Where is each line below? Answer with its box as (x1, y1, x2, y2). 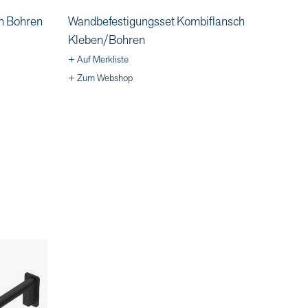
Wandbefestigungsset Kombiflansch (67, 13, 245, 30)
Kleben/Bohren (67, 32, 145, 48)
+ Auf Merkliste (67, 52, 129, 66)
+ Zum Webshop (67, 71, 133, 85)
